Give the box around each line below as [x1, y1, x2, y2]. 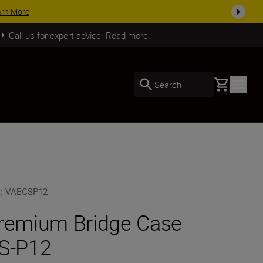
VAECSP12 [5, 186, 48, 197]
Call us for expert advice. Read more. [8, 29, 150, 41]
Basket [213, 76, 241, 89]
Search [154, 78, 181, 90]
